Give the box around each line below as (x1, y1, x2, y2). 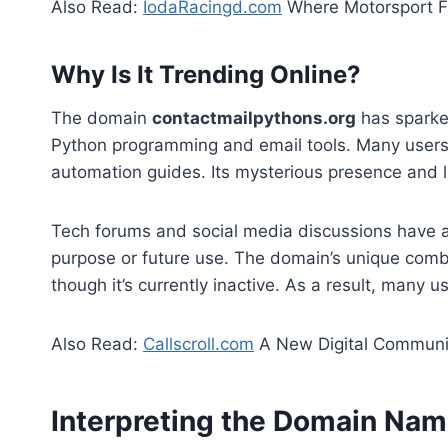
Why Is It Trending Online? (51, 60, 361, 90)
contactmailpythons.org (152, 108, 356, 129)
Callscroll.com (143, 334, 254, 355)
